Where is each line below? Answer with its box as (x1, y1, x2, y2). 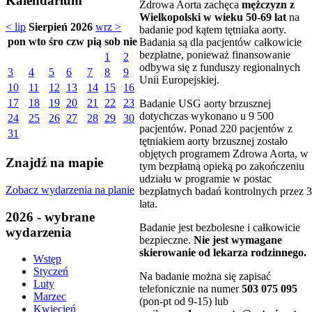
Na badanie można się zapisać (139, 270, 271, 282)
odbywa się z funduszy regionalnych (139, 61, 300, 73)
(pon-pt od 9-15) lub (139, 295, 228, 307)
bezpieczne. (139, 233, 194, 246)
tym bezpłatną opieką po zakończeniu (139, 159, 304, 172)
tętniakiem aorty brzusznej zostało (139, 134, 288, 147)
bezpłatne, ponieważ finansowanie (139, 48, 290, 61)
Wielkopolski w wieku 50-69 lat (139, 10, 286, 23)
